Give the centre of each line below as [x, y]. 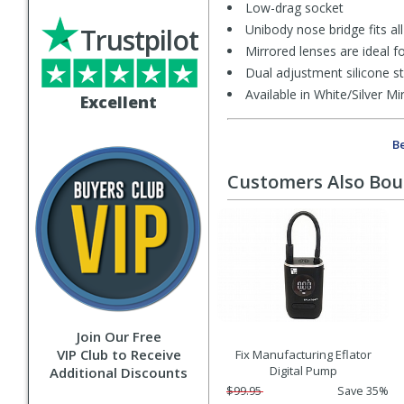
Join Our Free [119, 336]
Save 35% [363, 391]
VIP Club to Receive [119, 354]
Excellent [119, 102]
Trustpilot [139, 40]
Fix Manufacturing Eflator [303, 355]
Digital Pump [303, 371]
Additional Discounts [119, 372]
